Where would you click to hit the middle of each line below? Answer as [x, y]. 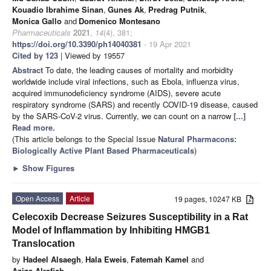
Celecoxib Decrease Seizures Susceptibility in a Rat [130, 217]
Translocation [44, 243]
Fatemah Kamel [160, 259]
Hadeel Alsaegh [52, 259]
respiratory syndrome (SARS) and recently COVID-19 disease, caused [135, 104]
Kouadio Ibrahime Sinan [58, 9]
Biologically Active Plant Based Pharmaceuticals [103, 150]
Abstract [29, 70]
